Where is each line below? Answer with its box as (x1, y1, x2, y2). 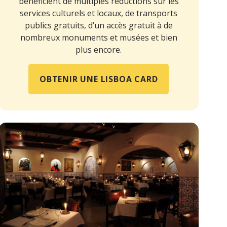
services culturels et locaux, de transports (20, 7, 178, 19)
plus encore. (75, 44, 122, 55)
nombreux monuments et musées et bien (20, 31, 177, 43)
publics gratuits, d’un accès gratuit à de (24, 19, 173, 31)
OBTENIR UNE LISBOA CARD (39, 73, 158, 85)
